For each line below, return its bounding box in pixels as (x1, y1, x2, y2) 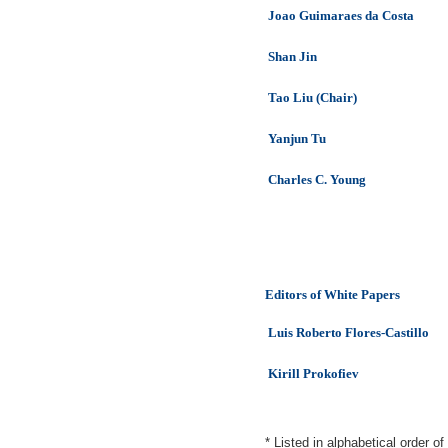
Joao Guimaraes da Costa (268, 8, 414, 23)
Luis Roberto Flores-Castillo (268, 325, 429, 340)
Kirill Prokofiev (268, 366, 359, 381)
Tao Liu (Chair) (268, 90, 357, 105)
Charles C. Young (268, 172, 366, 187)
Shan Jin (268, 49, 317, 64)
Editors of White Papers (265, 287, 400, 302)
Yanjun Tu (268, 131, 326, 146)
